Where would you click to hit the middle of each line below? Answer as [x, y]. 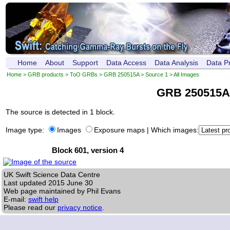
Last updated [26, 183]
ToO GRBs [84, 74]
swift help [43, 199]
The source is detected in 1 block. [60, 112]
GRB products [46, 74]
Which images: [175, 130]
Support [85, 63]
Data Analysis [176, 63]
